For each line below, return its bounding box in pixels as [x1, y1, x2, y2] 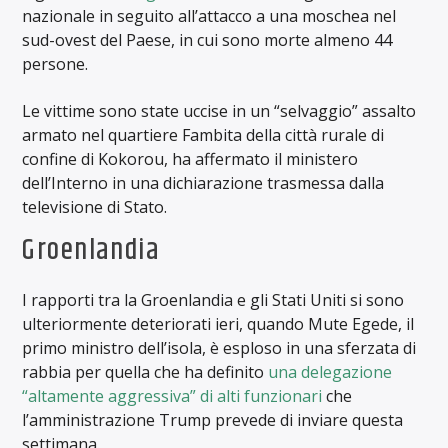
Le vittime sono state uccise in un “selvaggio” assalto [22, 99, 417, 122]
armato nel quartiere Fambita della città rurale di [22, 123, 385, 146]
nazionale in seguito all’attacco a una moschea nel [22, 5, 397, 28]
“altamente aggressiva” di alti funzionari [22, 385, 327, 408]
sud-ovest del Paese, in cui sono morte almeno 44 [22, 29, 393, 52]
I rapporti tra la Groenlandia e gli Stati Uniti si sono [22, 289, 405, 312]
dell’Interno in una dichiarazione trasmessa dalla [22, 171, 385, 194]
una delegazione [268, 361, 393, 384]
